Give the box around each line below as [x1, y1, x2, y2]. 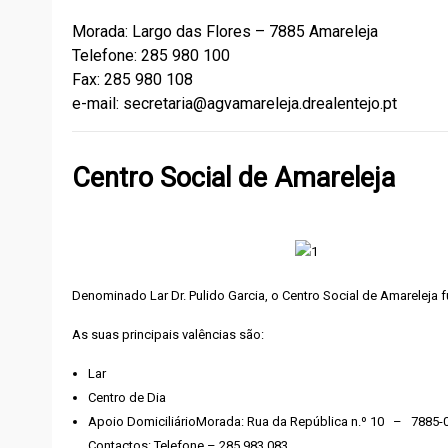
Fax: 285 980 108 [72, 70, 193, 89]
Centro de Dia [88, 390, 166, 405]
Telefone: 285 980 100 [72, 46, 230, 65]
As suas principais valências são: [72, 327, 264, 342]
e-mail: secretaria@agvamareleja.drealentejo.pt [72, 94, 397, 113]
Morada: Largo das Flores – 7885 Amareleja [72, 22, 378, 41]
